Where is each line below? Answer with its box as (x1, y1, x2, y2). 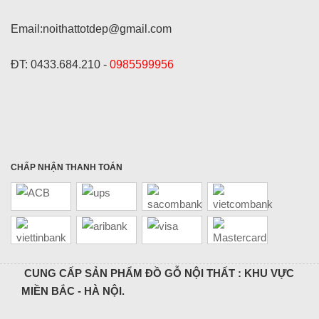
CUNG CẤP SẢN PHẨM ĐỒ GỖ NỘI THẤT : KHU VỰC (21, 267, 294, 280)
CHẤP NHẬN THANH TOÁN (11, 162, 122, 173)
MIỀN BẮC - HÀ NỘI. (21, 285, 125, 298)
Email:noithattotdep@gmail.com (11, 23, 174, 36)
